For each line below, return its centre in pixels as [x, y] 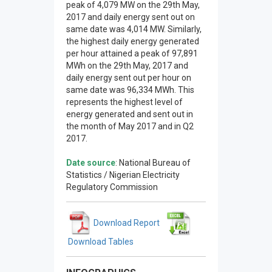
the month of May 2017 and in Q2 [130, 126]
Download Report [126, 223]
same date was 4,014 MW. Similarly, [134, 29]
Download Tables [100, 241]
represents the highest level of [124, 102]
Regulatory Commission [113, 187]
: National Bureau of [153, 163]
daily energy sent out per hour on [129, 78]
